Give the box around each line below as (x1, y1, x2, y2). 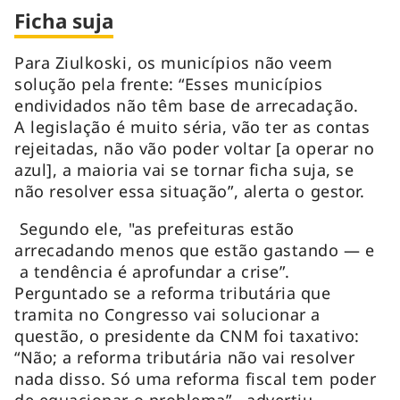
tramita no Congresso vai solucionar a (14, 303, 321, 325)
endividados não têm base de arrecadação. (14, 94, 359, 116)
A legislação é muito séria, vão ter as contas (14, 115, 371, 137)
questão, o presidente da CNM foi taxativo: (14, 324, 360, 346)
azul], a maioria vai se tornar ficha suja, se (14, 158, 354, 180)
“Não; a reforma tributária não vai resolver (14, 346, 355, 368)
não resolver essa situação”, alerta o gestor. (14, 179, 365, 202)
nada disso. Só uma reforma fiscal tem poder (14, 367, 377, 389)
